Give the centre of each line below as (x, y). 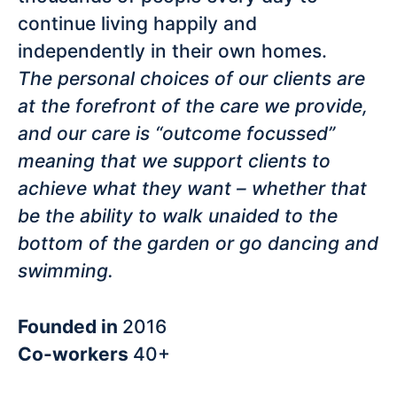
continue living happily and (137, 24)
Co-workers (75, 354)
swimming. (66, 271)
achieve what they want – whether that (192, 189)
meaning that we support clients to (174, 161)
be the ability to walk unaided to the (178, 216)
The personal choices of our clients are (191, 79)
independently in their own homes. (172, 51)
